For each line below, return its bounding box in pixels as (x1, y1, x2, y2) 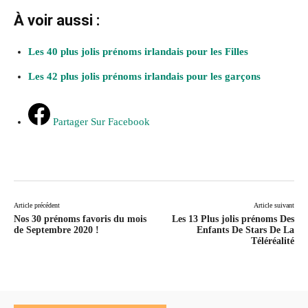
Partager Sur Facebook (53, 115, 150, 127)
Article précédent (14, 201, 60, 209)
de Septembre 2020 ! (14, 224, 99, 235)
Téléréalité (250, 235, 294, 246)
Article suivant (253, 201, 294, 209)
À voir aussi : (14, 11, 103, 29)
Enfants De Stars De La (196, 224, 294, 235)
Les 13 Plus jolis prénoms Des (171, 213, 294, 224)
